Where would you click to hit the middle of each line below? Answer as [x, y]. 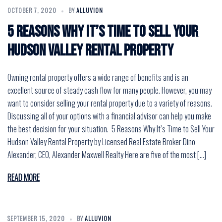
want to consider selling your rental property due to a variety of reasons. [110, 103]
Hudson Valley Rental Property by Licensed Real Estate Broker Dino [101, 142]
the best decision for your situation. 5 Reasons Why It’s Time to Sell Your [111, 129]
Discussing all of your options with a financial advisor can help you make [109, 116]
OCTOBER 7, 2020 [32, 10]
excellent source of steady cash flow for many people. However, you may [110, 90]
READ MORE [24, 178]
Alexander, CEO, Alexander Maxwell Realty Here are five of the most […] [107, 155]
